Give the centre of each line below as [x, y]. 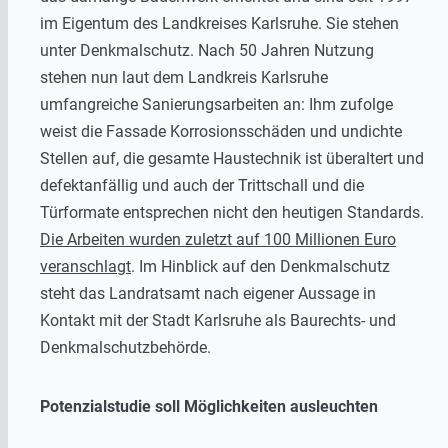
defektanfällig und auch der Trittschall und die [202, 185]
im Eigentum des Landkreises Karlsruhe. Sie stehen [219, 23]
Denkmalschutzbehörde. [125, 347]
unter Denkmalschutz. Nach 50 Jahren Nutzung [207, 50]
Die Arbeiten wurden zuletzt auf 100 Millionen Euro [218, 239]
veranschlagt [85, 266]
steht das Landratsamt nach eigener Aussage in [208, 293]
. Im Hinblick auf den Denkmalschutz [260, 266]
